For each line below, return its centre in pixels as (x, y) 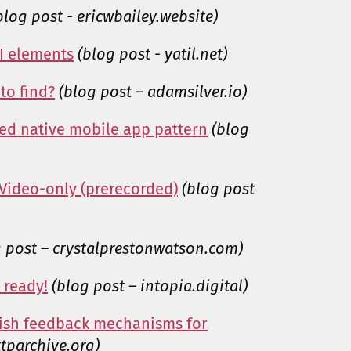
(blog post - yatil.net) (152, 54)
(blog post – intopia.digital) (150, 286)
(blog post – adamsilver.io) (153, 92)
